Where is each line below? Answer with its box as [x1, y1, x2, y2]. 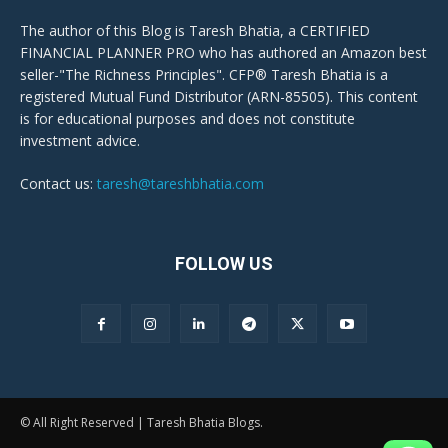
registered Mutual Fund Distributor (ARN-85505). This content [20, 86, 418, 106]
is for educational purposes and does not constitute [20, 108, 355, 128]
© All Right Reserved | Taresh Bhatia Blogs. [20, 413, 263, 431]
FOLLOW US [175, 252, 273, 274]
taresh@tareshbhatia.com [97, 173, 264, 193]
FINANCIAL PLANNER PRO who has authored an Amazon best [20, 42, 427, 62]
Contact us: [20, 173, 97, 193]
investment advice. [20, 130, 140, 150]
